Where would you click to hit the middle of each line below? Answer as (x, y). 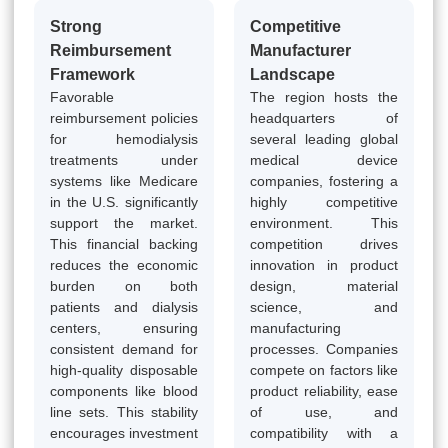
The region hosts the (324, 96)
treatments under (124, 159)
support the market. (124, 222)
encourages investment (124, 432)
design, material (324, 285)
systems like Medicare (124, 180)
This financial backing (124, 243)
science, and (324, 306)
